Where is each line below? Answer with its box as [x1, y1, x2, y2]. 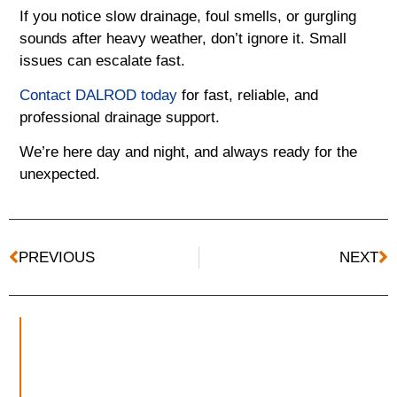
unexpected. [19, 166, 101, 183]
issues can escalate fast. [19, 51, 186, 69]
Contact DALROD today [19, 87, 178, 105]
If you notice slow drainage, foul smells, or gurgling [19, 7, 357, 25]
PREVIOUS [19, 249, 95, 267]
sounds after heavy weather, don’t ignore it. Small [19, 29, 347, 47]
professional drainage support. [19, 109, 221, 127]
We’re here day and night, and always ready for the [19, 144, 358, 161]
